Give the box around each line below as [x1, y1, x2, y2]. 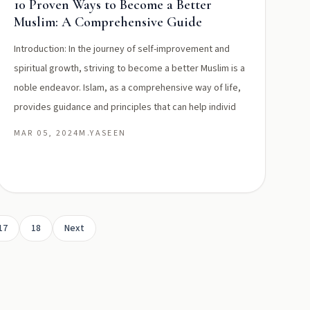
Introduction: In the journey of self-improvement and [13, 42, 230, 56]
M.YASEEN [79, 127, 127, 139]
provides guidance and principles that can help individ [13, 100, 236, 114]
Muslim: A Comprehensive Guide [13, 14, 202, 30]
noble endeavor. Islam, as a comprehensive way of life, [13, 81, 241, 95]
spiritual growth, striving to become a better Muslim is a [13, 62, 245, 75]
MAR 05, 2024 [13, 127, 80, 139]
